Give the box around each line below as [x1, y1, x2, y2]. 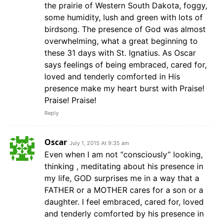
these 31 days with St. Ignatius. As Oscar [44, 48, 196, 58]
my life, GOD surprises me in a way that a [44, 173, 199, 184]
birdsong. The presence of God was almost [44, 24, 206, 35]
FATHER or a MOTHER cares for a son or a [44, 185, 203, 195]
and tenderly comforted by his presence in [44, 209, 204, 219]
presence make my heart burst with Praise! [44, 83, 204, 94]
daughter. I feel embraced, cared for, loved [44, 197, 204, 207]
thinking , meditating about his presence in [44, 161, 203, 172]
